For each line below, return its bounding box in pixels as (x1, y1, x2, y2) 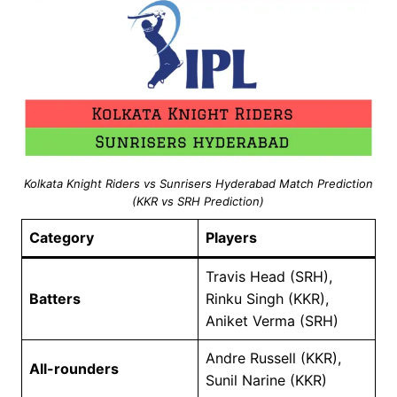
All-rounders (28, 359, 119, 378)
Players (205, 228, 257, 246)
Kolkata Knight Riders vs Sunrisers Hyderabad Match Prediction (23, 175, 373, 191)
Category (28, 228, 94, 246)
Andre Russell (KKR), (205, 348, 341, 367)
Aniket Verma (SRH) (205, 311, 339, 330)
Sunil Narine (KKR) (205, 370, 327, 389)
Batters (28, 289, 81, 307)
